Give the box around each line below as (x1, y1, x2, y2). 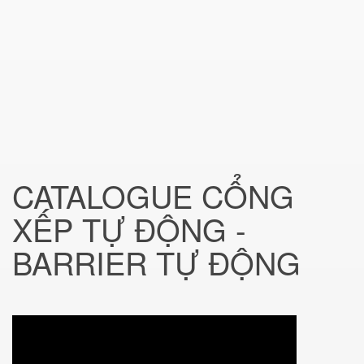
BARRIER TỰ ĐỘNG (12, 240, 301, 285)
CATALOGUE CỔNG (12, 173, 294, 219)
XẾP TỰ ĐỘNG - (12, 206, 246, 252)
